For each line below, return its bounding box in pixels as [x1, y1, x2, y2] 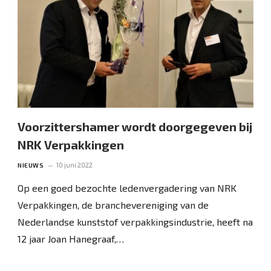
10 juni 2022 [56, 160, 93, 169]
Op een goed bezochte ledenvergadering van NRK [18, 181, 237, 194]
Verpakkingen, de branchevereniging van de [18, 198, 209, 211]
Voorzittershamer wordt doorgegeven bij [18, 119, 253, 134]
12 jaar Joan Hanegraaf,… [18, 232, 125, 244]
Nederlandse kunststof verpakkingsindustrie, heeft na [18, 215, 253, 227]
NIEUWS [18, 161, 44, 169]
